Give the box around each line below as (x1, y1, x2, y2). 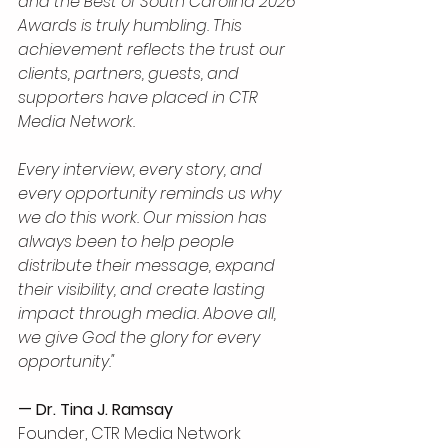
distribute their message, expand (18, 253, 279, 277)
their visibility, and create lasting (18, 277, 269, 301)
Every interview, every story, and (18, 157, 266, 181)
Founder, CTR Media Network (18, 421, 241, 445)
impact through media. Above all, (18, 301, 280, 325)
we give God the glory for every (18, 325, 264, 349)
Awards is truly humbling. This (18, 13, 246, 37)
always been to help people (18, 229, 238, 253)
